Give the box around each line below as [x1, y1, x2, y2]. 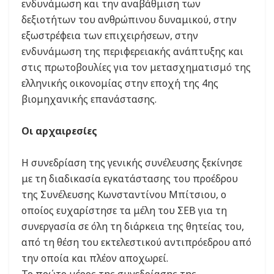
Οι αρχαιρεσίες [21, 124, 97, 138]
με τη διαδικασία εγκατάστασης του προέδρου [21, 172, 238, 186]
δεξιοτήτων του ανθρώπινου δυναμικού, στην [21, 13, 237, 27]
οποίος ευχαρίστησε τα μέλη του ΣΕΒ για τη [21, 204, 227, 218]
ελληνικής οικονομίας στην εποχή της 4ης [21, 76, 218, 91]
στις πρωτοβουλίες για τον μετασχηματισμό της [21, 61, 251, 75]
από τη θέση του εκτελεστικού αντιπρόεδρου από [21, 235, 251, 250]
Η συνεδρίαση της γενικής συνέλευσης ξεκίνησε [21, 156, 242, 170]
